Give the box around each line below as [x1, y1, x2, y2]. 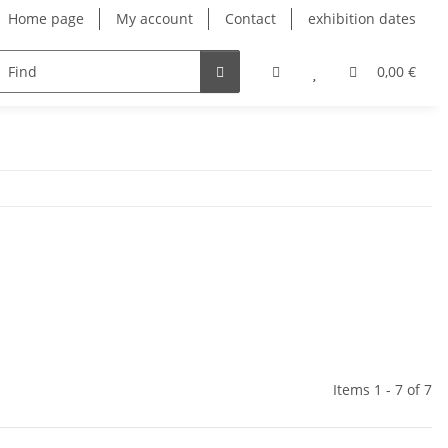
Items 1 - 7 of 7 [333, 380, 432, 400]
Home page [8, 9, 84, 28]
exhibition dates [308, 9, 416, 28]
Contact [225, 9, 276, 28]
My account [116, 9, 193, 28]
